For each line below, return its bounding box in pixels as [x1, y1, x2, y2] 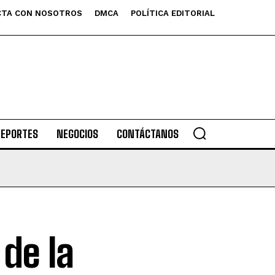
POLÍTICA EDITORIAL [131, 9, 215, 18]
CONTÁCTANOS [116, 127, 179, 141]
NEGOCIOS [56, 127, 98, 141]
